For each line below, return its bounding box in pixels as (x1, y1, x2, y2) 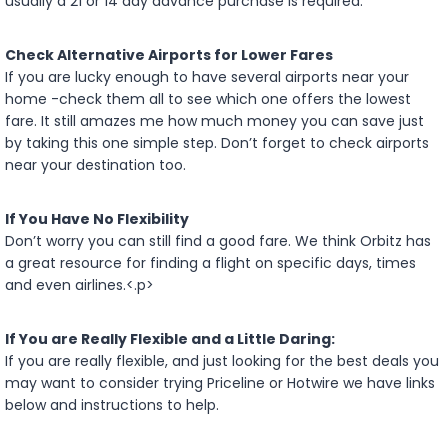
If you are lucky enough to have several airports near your (5, 66, 409, 87)
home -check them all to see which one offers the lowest (5, 88, 411, 109)
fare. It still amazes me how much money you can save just (5, 110, 424, 131)
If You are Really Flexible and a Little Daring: (5, 328, 335, 349)
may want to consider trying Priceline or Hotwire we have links (5, 372, 435, 393)
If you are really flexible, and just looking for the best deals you (5, 350, 439, 371)
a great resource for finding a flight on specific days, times (5, 252, 416, 273)
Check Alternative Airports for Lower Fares (5, 44, 333, 65)
